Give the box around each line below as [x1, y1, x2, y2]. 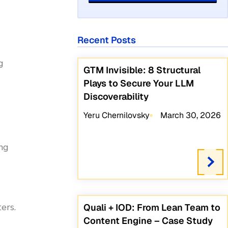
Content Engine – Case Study [83, 215, 213, 227]
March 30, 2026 [160, 110, 221, 121]
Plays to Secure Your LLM [83, 77, 194, 90]
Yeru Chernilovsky [83, 110, 150, 121]
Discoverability [83, 91, 149, 103]
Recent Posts [77, 34, 136, 46]
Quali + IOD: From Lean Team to [83, 202, 221, 214]
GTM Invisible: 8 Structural [83, 64, 201, 76]
